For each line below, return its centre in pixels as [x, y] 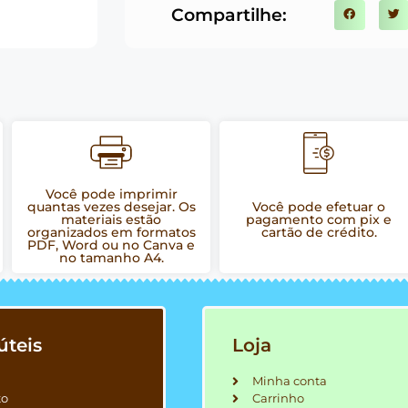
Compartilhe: [229, 15]
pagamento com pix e [319, 220]
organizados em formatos [111, 233]
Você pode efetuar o [319, 207]
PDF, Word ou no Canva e [111, 245]
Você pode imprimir [111, 194]
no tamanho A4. [111, 258]
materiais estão [111, 220]
